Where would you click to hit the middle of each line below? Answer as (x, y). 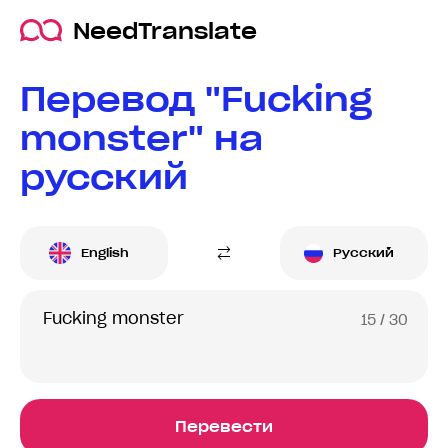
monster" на (141, 138)
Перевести (224, 427)
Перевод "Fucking (196, 99)
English (105, 253)
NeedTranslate (165, 30)
